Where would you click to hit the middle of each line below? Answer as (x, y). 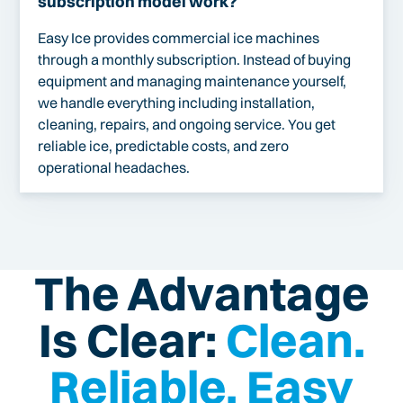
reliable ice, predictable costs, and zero (164, 145)
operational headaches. (114, 167)
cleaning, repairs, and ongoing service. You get (187, 124)
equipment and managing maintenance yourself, (193, 81)
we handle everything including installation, (177, 102)
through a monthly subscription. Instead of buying (195, 59)
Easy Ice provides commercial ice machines (179, 37)
